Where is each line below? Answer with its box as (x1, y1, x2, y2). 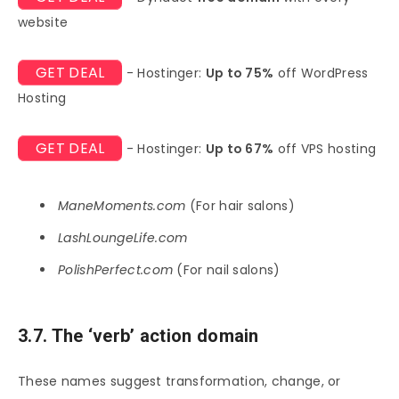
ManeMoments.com (58, 197, 186, 216)
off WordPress (273, 64, 369, 83)
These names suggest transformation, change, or (18, 372, 341, 391)
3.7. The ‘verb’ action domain (18, 325, 259, 346)
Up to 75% (205, 64, 274, 83)
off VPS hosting (273, 140, 377, 159)
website (18, 13, 69, 32)
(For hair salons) (185, 197, 295, 216)
